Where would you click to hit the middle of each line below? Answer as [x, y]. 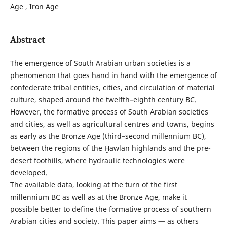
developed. [29, 173]
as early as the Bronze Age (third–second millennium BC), [108, 136]
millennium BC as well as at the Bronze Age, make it [98, 197]
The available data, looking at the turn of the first [93, 185]
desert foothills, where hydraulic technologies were [97, 160]
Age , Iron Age [34, 6]
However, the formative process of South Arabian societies [109, 112]
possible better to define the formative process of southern [110, 209]
